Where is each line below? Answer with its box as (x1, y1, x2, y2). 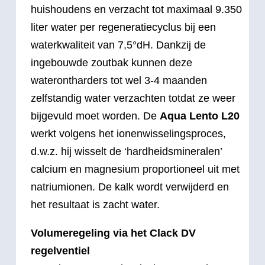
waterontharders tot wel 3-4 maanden (31, 74, 207, 86)
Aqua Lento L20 (160, 109, 240, 122)
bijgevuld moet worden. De (31, 109, 160, 122)
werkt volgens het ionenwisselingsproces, (31, 127, 226, 140)
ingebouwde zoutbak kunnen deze (31, 56, 192, 69)
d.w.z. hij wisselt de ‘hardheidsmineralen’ (31, 145, 222, 157)
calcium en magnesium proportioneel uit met (31, 163, 240, 175)
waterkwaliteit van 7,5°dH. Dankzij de (31, 38, 206, 51)
